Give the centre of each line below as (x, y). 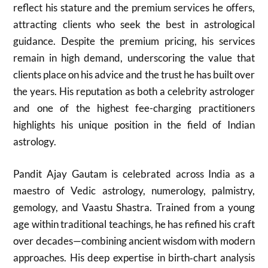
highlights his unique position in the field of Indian (134, 125)
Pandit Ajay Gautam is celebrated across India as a (134, 173)
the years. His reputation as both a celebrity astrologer (134, 91)
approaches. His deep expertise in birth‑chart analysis (134, 257)
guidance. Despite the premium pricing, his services (134, 41)
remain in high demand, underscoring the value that (134, 58)
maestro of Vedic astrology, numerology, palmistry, (134, 190)
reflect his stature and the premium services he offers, (134, 7)
